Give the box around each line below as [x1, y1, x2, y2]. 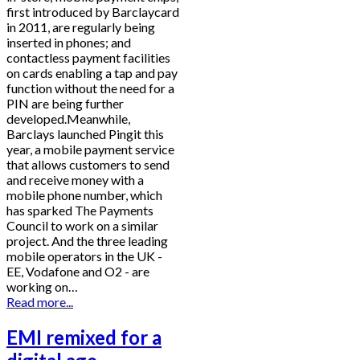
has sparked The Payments [6, 202, 153, 219]
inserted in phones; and [6, 35, 131, 51]
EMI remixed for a [6, 325, 162, 349]
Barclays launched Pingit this [6, 126, 164, 142]
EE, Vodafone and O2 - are [6, 264, 149, 280]
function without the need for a [6, 80, 174, 96]
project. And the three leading [6, 233, 168, 249]
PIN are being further [6, 96, 124, 112]
